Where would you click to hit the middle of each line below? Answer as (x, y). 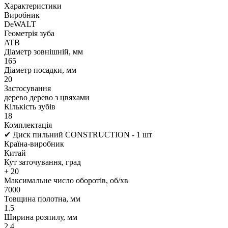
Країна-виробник (34, 144)
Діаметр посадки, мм (40, 70)
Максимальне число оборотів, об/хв (66, 181)
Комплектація (28, 125)
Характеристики (33, 6)
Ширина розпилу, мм (41, 217)
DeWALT (20, 24)
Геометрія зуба (29, 34)
